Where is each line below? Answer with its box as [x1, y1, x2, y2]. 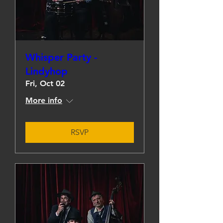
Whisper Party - [25, 51, 97, 63]
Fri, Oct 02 [25, 79, 65, 88]
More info [25, 96, 62, 105]
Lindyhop [25, 65, 68, 77]
